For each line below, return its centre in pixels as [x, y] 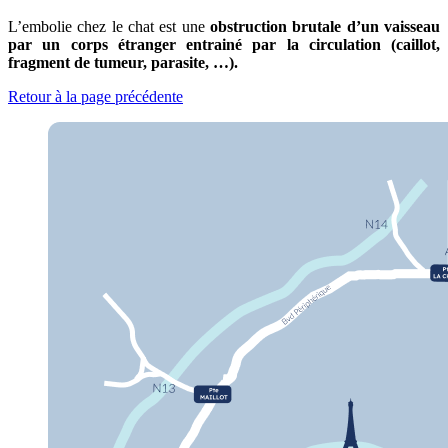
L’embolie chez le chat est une [109, 26]
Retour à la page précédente [95, 96]
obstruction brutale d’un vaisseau [325, 26]
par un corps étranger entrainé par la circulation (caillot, [224, 44]
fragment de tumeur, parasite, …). [123, 62]
